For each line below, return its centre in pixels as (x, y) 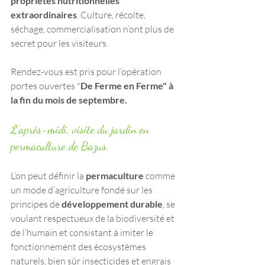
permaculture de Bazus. (60, 146)
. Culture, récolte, (112, 14)
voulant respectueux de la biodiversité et (93, 218)
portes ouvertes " (46, 85)
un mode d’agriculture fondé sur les (83, 190)
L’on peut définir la (48, 175)
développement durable (112, 203)
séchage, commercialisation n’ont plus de (93, 29)
